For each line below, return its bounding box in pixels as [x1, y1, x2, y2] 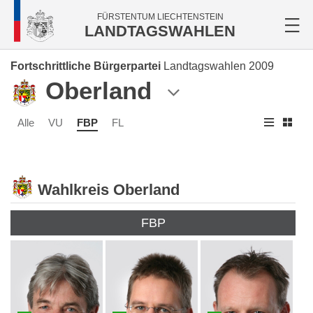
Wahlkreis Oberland [38, 181, 180, 199]
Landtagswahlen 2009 [163, 60, 274, 72]
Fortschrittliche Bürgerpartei [10, 60, 161, 72]
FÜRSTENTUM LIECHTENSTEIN [96, 12, 224, 22]
